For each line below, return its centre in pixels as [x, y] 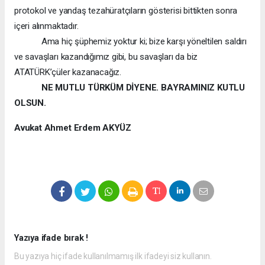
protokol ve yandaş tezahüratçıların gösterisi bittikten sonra [126, 10]
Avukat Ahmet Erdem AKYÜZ [73, 127]
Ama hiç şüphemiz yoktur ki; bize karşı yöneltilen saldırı [130, 41]
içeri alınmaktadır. [46, 26]
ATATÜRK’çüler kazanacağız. [68, 72]
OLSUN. [30, 103]
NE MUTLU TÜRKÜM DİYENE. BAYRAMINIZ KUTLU [143, 87]
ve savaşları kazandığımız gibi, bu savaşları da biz [106, 56]
